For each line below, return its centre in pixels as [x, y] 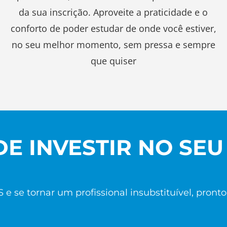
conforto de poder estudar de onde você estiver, [113, 28]
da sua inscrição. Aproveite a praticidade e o [113, 12]
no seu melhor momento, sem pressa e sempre [113, 44]
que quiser [113, 61]
